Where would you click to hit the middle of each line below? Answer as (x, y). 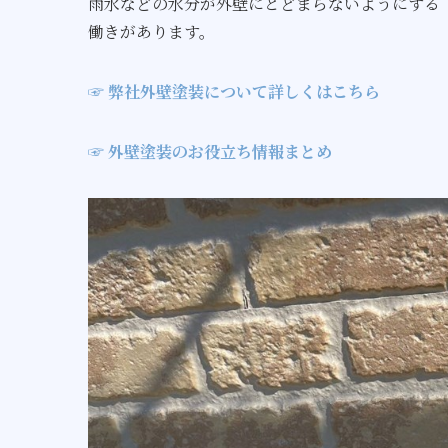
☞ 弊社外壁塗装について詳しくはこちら (234, 91)
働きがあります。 (151, 31)
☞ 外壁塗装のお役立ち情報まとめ (210, 151)
